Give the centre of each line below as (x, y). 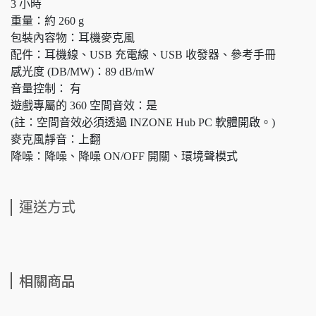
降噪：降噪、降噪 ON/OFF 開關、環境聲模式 (124, 156)
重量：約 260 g (47, 20)
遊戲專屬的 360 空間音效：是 (84, 105)
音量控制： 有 (46, 88)
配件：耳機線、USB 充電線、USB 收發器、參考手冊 (143, 54)
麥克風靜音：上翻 (56, 139)
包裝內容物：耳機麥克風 (73, 37)
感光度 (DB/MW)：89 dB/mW (83, 71)
